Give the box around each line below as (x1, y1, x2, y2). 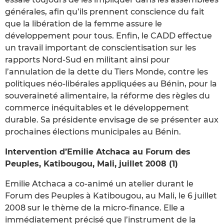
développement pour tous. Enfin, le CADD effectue (5, 30, 212, 40)
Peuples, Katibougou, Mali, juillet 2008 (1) (5, 158, 178, 168)
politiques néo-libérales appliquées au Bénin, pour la (5, 78, 217, 88)
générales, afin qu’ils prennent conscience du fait (5, 6, 204, 16)
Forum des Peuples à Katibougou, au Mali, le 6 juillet (5, 190, 217, 200)
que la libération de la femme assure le (5, 18, 162, 28)
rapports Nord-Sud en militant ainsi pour (5, 54, 170, 64)
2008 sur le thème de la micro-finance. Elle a (5, 202, 185, 212)
